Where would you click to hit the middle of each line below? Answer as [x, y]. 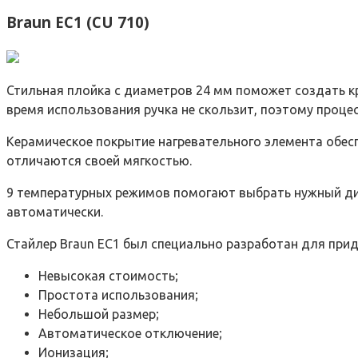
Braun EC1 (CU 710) [78, 22]
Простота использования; [118, 294]
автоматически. [55, 211]
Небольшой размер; [99, 314]
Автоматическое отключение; [130, 333]
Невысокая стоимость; [108, 275]
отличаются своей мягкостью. [99, 160]
